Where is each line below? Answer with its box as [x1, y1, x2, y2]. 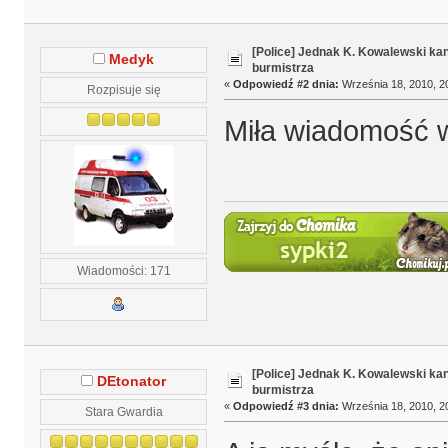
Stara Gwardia [84, 404, 163, 418]
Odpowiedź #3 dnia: [232, 399, 339, 412]
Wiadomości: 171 [76, 263, 171, 277]
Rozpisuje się [86, 82, 161, 96]
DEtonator [97, 373, 167, 389]
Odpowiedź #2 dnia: [232, 78, 339, 91]
